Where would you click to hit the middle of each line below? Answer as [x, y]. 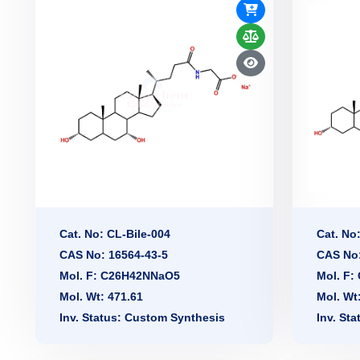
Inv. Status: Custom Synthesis [142, 318]
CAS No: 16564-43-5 [114, 255]
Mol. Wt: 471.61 [101, 297]
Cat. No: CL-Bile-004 [115, 234]
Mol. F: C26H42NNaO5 [120, 276]
